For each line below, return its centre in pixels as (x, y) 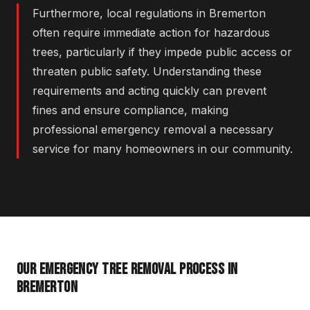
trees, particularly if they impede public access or (162, 52)
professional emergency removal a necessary (153, 130)
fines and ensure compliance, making (130, 110)
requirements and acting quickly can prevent (149, 91)
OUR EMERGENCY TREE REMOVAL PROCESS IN (127, 270)
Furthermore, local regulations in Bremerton (149, 13)
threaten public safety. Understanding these (147, 72)
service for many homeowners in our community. (163, 149)
